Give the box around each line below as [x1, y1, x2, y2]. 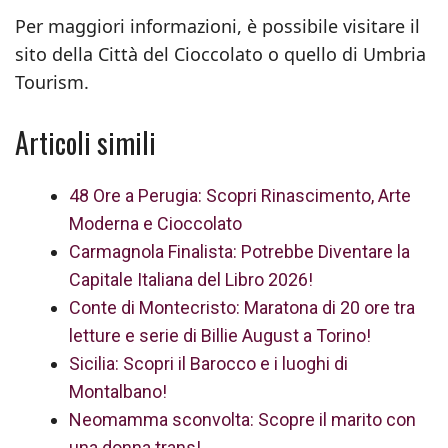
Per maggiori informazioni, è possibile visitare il [15, 14, 420, 38]
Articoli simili [15, 122, 156, 163]
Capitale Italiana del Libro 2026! [69, 269, 313, 290]
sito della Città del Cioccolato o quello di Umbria [15, 42, 426, 66]
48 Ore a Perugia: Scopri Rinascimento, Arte [69, 185, 411, 206]
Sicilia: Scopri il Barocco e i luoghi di [69, 353, 348, 374]
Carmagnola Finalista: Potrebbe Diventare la [69, 241, 410, 262]
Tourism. [15, 70, 89, 94]
